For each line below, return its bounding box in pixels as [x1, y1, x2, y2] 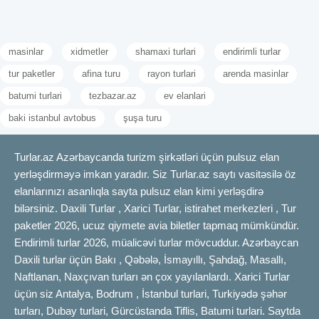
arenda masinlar [223, 68, 288, 79]
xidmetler [70, 46, 108, 57]
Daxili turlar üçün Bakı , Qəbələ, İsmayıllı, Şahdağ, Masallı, [14, 253, 286, 266]
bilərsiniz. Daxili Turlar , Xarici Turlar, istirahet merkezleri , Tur [14, 202, 296, 214]
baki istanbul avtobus [9, 112, 96, 123]
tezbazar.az [89, 90, 137, 101]
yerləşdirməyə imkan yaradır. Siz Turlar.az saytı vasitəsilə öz [14, 167, 296, 180]
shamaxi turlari [135, 46, 196, 57]
